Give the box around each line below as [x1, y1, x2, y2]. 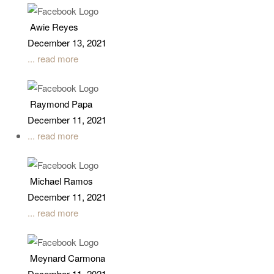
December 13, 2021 [28, 35, 106, 49]
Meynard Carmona [30, 251, 105, 264]
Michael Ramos [30, 174, 93, 187]
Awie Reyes [30, 20, 78, 33]
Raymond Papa [30, 97, 92, 110]
